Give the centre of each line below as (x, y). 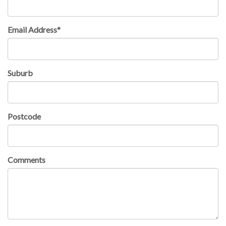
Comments (26, 159)
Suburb (20, 73)
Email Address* (34, 29)
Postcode (24, 116)
